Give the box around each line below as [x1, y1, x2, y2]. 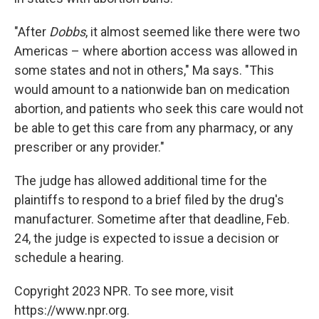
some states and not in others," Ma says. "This [14, 63, 274, 78]
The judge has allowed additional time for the [14, 173, 267, 188]
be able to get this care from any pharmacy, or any [14, 120, 293, 135]
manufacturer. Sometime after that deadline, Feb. [14, 211, 290, 226]
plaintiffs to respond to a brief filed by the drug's [14, 192, 284, 207]
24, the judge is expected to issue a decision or [14, 231, 279, 246]
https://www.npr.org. [14, 303, 130, 318]
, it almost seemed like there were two [85, 24, 300, 39]
